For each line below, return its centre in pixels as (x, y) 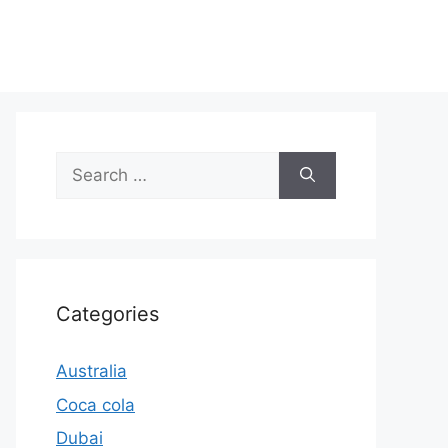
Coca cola (95, 404)
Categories (107, 314)
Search (83, 163)
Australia (91, 371)
